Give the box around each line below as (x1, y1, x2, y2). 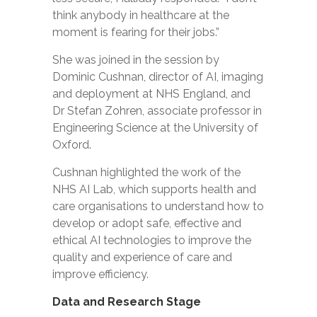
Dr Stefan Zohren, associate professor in (52, 104, 262, 117)
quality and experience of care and (52, 250, 232, 264)
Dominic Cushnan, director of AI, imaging (52, 70, 263, 83)
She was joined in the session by (52, 53, 219, 67)
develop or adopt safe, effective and (52, 217, 241, 230)
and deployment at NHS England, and (52, 87, 250, 100)
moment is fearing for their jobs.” (52, 25, 219, 39)
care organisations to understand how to (52, 200, 264, 213)
